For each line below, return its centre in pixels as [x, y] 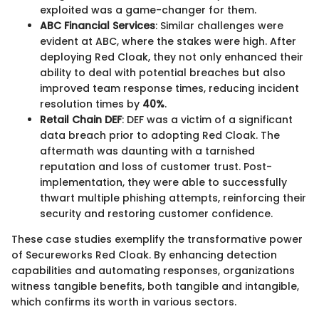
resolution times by [91, 104]
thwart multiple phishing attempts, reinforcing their [173, 198]
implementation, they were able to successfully [163, 182]
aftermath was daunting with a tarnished [147, 151]
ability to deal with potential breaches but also [163, 73]
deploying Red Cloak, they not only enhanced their [172, 57]
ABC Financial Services [98, 26]
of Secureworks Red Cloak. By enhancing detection [144, 255]
